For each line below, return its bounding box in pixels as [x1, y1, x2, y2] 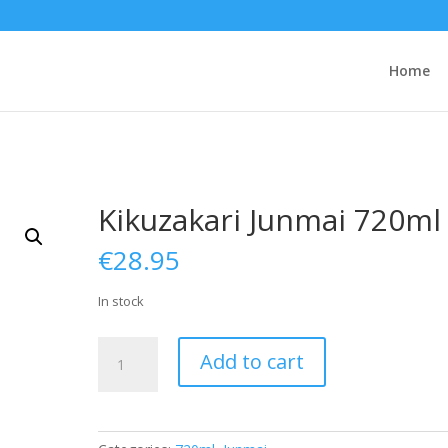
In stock [98, 292, 145, 310]
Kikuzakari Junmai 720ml [98, 199, 442, 240]
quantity [97, 407, 150, 426]
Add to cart [200, 348, 305, 375]
